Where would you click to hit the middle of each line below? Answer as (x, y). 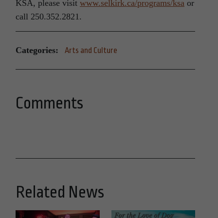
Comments (49, 103)
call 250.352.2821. (49, 16)
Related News (60, 192)
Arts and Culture (91, 50)
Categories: (37, 50)
